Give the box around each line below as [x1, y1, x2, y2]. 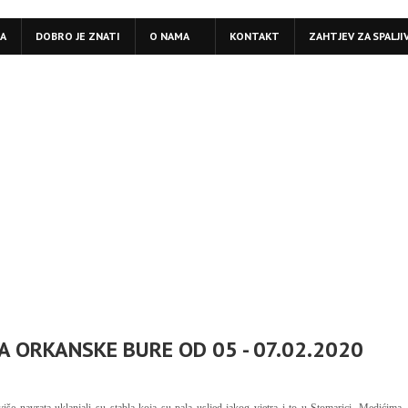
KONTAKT [229, 29, 280, 43]
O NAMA [149, 29, 189, 43]
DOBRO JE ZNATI [36, 29, 120, 43]
